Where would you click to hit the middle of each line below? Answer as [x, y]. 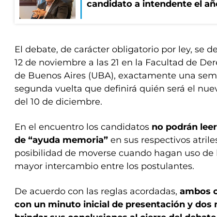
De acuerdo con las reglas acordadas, [96, 191]
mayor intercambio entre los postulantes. [104, 166]
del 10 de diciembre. [58, 102]
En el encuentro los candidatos [83, 127]
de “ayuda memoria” [61, 140]
